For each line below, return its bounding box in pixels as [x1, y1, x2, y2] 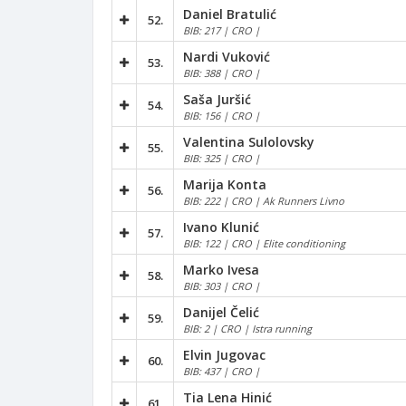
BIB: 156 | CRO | [183, 108, 260, 122]
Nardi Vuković [183, 47, 270, 65]
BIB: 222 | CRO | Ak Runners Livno [183, 193, 344, 208]
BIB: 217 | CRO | [183, 23, 260, 37]
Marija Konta [183, 175, 266, 193]
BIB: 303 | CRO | [183, 278, 260, 293]
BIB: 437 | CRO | [183, 363, 260, 378]
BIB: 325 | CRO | [183, 150, 260, 165]
